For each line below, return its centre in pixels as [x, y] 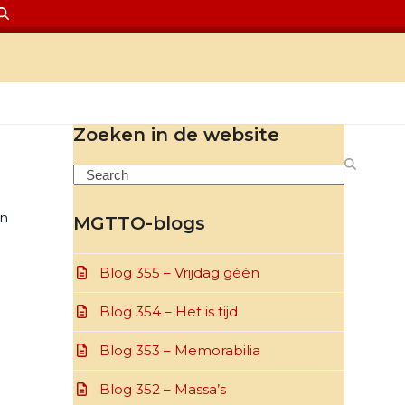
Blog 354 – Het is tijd [168, 311]
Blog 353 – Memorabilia [179, 350]
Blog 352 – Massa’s [162, 389]
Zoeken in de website [176, 135]
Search [96, 173]
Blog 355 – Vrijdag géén [179, 273]
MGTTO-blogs [139, 223]
